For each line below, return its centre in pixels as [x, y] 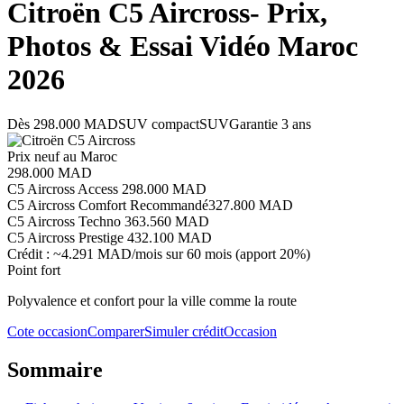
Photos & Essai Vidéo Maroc [183, 46]
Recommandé [169, 205]
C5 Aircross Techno [64, 221]
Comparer [116, 331]
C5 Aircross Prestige [65, 237]
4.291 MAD [96, 253]
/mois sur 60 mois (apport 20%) [221, 253]
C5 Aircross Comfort [67, 205]
